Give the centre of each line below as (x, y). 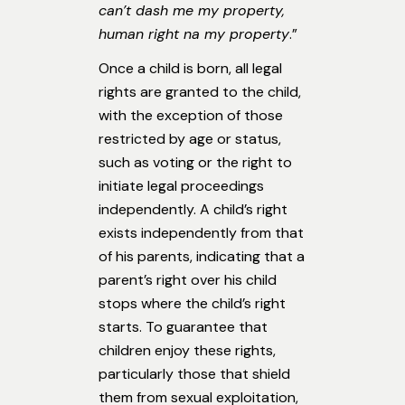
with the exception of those (191, 116)
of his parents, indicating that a (202, 257)
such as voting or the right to (195, 163)
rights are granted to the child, (200, 92)
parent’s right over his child (188, 280)
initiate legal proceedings (181, 186)
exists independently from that (201, 233)
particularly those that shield (194, 374)
